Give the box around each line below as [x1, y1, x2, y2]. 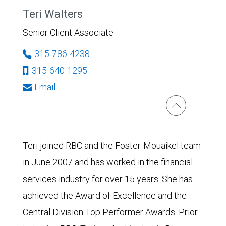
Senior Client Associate [23, 27, 114, 38]
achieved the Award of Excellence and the [23, 190, 187, 201]
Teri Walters [23, 7, 83, 21]
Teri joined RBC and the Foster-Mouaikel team [23, 140, 201, 151]
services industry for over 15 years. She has [23, 173, 193, 185]
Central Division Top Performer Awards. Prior [23, 206, 198, 218]
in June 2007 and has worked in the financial [23, 156, 193, 168]
